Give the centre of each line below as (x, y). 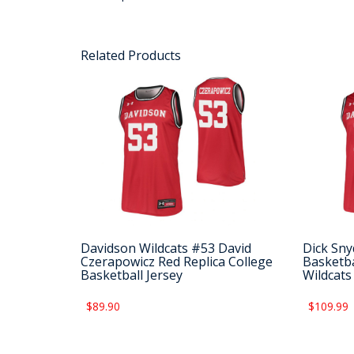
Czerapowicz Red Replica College (177, 262)
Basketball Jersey (132, 275)
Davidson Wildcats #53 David (166, 249)
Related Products (131, 55)
